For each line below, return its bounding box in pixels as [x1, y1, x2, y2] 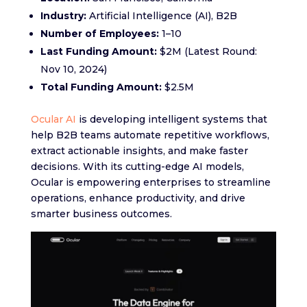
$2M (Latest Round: [156, 45, 257, 58]
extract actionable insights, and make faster [30, 144, 248, 157]
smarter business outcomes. [30, 207, 172, 220]
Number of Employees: [40, 27, 159, 40]
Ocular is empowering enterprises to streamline [30, 175, 271, 188]
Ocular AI [30, 112, 76, 125]
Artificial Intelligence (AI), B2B [86, 9, 237, 22]
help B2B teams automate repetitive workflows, [30, 128, 269, 141]
